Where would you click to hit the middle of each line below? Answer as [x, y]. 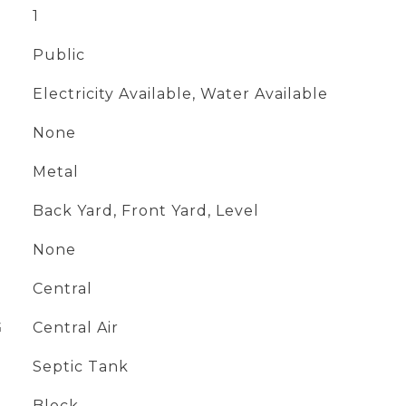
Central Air [75, 328]
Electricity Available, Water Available [180, 94]
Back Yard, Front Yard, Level [145, 211]
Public [58, 55]
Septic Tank [80, 367]
